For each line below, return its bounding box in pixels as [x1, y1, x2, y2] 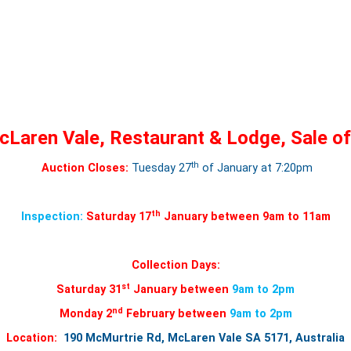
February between [122, 307, 230, 321]
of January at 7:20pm [199, 161, 313, 175]
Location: [6, 331, 57, 346]
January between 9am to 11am [160, 210, 331, 224]
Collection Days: [131, 259, 220, 273]
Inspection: [20, 210, 86, 224]
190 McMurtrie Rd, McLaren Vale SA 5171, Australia [63, 331, 345, 346]
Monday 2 [59, 307, 112, 321]
